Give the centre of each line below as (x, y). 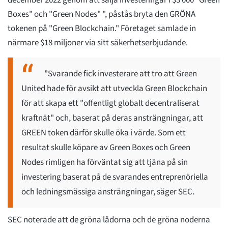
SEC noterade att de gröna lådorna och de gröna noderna (109, 220)
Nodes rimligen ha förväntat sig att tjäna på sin (105, 163)
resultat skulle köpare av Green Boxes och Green (106, 148)
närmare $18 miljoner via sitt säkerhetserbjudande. (98, 43)
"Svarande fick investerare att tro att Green (121, 74)
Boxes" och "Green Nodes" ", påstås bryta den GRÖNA (102, 15)
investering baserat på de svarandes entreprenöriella (115, 177)
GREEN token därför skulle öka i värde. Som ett (104, 133)
